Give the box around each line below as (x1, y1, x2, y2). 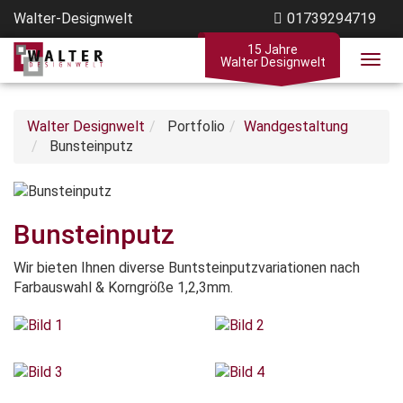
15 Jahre (247, 41, 298, 57)
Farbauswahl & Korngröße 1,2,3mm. (13, 279, 233, 296)
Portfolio (164, 118, 225, 135)
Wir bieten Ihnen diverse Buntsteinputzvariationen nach (13, 259, 360, 276)
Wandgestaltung (244, 118, 348, 135)
